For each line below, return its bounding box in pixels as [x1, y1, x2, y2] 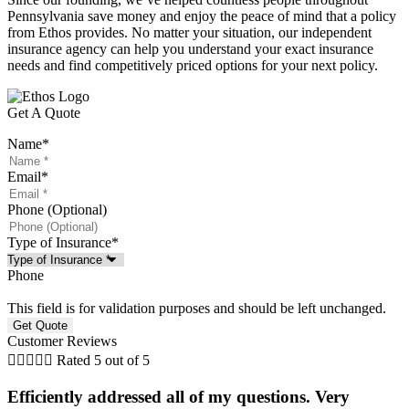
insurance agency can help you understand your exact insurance [7, 40, 373, 57]
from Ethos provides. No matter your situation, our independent [7, 24, 372, 40]
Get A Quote [7, 104, 80, 121]
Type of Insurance [7, 234, 111, 250]
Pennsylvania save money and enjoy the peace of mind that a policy [7, 7, 396, 24]
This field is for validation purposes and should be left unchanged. [7, 299, 386, 316]
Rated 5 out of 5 [57, 351, 150, 368]
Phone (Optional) [7, 201, 107, 217]
